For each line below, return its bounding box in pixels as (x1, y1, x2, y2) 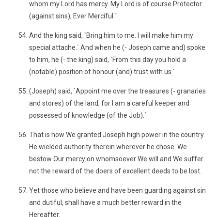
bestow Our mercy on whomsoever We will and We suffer (29, 155, 203, 163)
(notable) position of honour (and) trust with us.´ (29, 68, 175, 76)
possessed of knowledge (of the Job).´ (29, 111, 146, 119)
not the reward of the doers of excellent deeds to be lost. (29, 167, 201, 175)
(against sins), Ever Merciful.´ (29, 12, 117, 20)
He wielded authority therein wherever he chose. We (29, 143, 187, 151)
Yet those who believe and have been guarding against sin (29, 186, 206, 194)
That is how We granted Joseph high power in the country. (29, 131, 205, 139)
